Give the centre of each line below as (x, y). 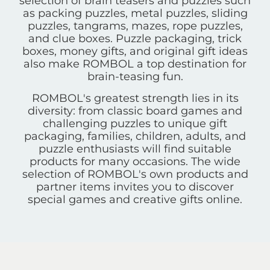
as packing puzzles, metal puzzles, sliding (135, 14)
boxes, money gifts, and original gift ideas (135, 52)
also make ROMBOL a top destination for (135, 64)
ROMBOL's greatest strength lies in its (135, 99)
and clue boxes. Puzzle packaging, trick (135, 39)
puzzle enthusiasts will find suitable (135, 149)
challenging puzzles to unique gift (135, 124)
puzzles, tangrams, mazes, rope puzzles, (135, 26)
